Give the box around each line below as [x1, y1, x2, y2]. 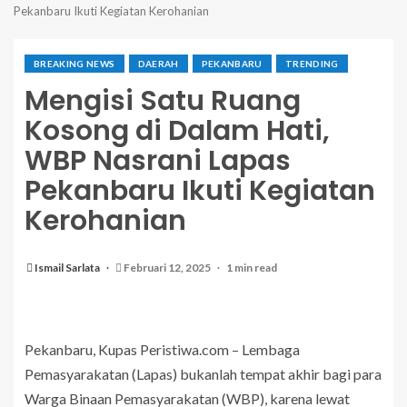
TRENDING [284, 58, 339, 70]
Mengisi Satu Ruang [25, 82, 301, 121]
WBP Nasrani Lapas [25, 142, 291, 181]
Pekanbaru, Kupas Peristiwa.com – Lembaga [25, 341, 300, 359]
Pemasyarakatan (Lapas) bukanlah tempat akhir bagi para [25, 365, 382, 383]
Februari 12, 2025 [122, 261, 213, 275]
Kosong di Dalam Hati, [25, 112, 330, 151]
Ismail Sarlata [35, 261, 102, 275]
